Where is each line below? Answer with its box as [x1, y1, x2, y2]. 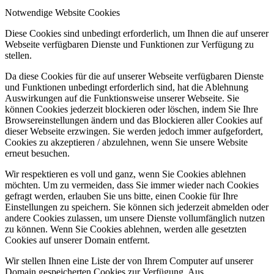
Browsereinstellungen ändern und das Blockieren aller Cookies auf [5, 115, 262, 126]
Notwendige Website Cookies [5, 7, 120, 18]
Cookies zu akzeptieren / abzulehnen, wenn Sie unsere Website [5, 137, 248, 148]
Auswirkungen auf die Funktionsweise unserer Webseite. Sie [5, 93, 239, 104]
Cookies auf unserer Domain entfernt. [5, 235, 150, 246]
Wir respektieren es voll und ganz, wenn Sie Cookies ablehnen [5, 169, 246, 180]
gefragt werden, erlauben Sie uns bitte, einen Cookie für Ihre [5, 191, 238, 202]
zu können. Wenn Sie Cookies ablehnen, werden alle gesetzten [5, 224, 246, 235]
